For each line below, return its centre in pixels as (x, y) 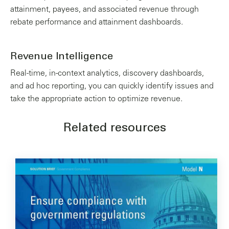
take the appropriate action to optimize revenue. (96, 99)
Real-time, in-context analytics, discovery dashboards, (107, 74)
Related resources (114, 129)
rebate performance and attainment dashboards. (97, 22)
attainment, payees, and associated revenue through (105, 10)
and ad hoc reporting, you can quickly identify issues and (112, 86)
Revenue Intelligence (62, 57)
